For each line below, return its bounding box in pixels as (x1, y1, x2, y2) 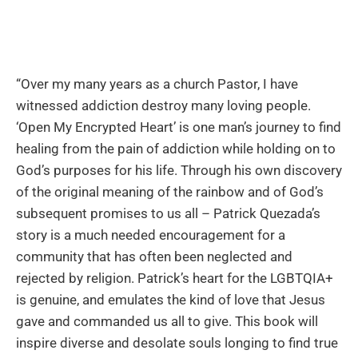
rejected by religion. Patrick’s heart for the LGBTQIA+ (16, 269, 333, 286)
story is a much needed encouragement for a (16, 226, 285, 243)
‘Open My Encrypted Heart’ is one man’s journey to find (16, 118, 341, 135)
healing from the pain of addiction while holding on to (16, 140, 336, 157)
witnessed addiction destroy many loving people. (16, 97, 311, 113)
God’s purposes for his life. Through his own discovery (16, 161, 342, 178)
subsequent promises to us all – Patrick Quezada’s (16, 205, 320, 221)
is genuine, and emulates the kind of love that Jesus (16, 291, 325, 308)
